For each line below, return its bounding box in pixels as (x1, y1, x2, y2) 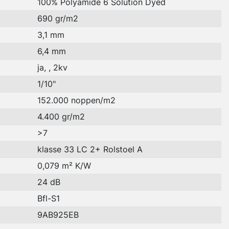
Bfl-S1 (37, 193, 60, 204)
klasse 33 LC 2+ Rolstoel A (37, 144, 143, 155)
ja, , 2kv (37, 62, 67, 73)
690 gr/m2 (37, 13, 78, 24)
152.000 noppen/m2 (37, 95, 116, 106)
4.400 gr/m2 (37, 111, 85, 122)
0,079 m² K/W (37, 161, 91, 171)
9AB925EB (37, 210, 79, 220)
